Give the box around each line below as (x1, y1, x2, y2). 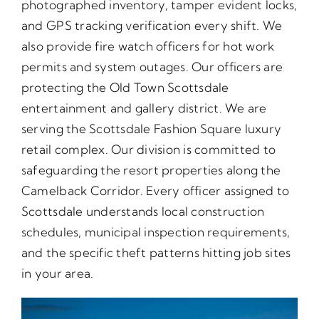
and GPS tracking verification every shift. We (21, 18, 283, 33)
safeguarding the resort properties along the (21, 162, 281, 178)
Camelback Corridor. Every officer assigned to (21, 183, 290, 199)
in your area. (21, 266, 94, 281)
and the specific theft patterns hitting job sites (21, 245, 291, 261)
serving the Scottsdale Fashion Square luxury (21, 121, 282, 137)
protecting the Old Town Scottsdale (21, 80, 229, 95)
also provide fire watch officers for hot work (21, 38, 275, 54)
